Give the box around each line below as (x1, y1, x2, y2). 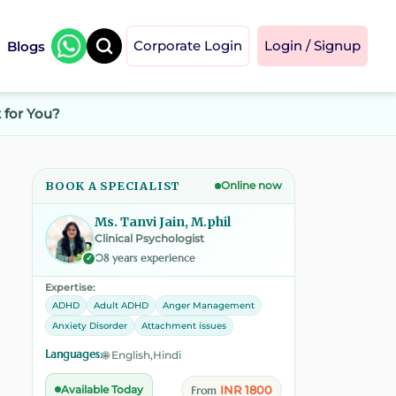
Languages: (45, 346, 103, 362)
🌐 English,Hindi (103, 348, 181, 362)
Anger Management (163, 300, 255, 311)
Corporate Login (133, 38, 243, 54)
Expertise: (45, 281, 95, 293)
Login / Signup (264, 38, 362, 54)
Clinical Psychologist (95, 232, 204, 245)
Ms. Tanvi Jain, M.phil (95, 214, 231, 230)
